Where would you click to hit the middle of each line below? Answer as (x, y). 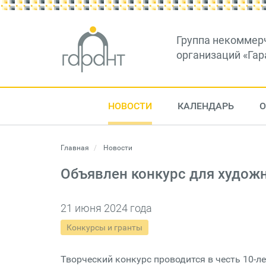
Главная (75, 148)
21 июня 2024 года (106, 208)
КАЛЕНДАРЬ (205, 106)
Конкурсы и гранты (104, 227)
